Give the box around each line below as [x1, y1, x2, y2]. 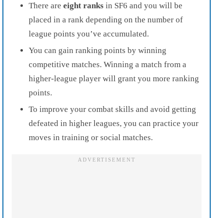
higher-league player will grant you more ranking [29, 73, 199, 83]
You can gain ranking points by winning [29, 45, 166, 55]
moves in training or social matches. [29, 132, 153, 142]
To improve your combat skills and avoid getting [29, 104, 196, 114]
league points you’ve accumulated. [29, 29, 149, 38]
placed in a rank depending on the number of [29, 15, 183, 24]
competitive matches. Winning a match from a [29, 59, 186, 69]
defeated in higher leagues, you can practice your [29, 118, 199, 128]
